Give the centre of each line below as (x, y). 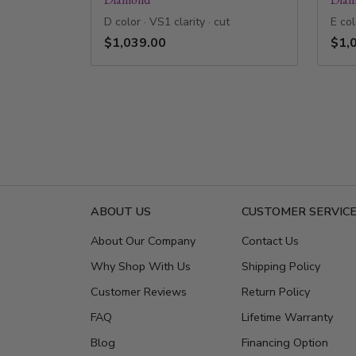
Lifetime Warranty (287, 317)
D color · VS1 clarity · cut (167, 22)
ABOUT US (121, 212)
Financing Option (285, 343)
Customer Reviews (139, 292)
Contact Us (270, 241)
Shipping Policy (281, 267)
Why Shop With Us (141, 267)
